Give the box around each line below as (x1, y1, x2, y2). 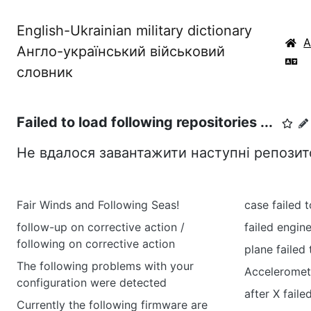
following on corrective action (17, 237, 175, 251)
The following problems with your (17, 259, 194, 273)
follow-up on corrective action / (17, 220, 185, 234)
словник (17, 64, 73, 81)
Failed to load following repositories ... (17, 114, 273, 131)
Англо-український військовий (17, 43, 225, 60)
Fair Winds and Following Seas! (17, 198, 179, 212)
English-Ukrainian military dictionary (17, 22, 252, 39)
